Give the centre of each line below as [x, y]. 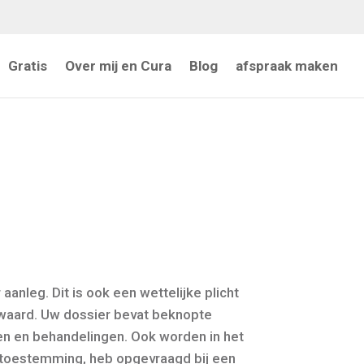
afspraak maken [287, 66]
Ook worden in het [188, 336]
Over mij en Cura [118, 66]
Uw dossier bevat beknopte [127, 314]
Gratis [28, 66]
